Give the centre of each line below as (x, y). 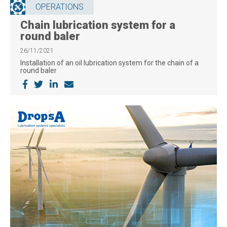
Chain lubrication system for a (98, 25)
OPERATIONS (60, 7)
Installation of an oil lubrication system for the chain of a (109, 63)
